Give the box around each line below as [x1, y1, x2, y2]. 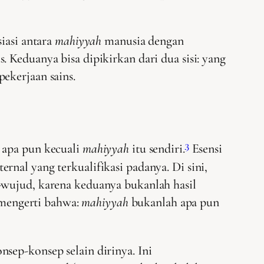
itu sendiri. [129, 141, 185, 157]
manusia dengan [101, 33, 184, 49]
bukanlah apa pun [128, 194, 219, 210]
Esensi [189, 141, 222, 157]
